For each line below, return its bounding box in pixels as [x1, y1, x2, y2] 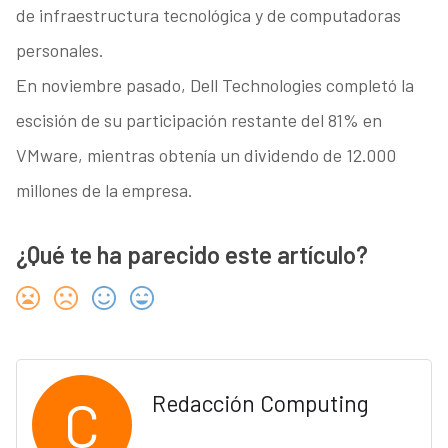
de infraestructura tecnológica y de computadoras [15, 4, 401, 27]
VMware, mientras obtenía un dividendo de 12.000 [15, 144, 396, 167]
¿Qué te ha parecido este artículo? [15, 240, 368, 270]
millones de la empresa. [15, 179, 193, 202]
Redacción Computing [151, 389, 369, 418]
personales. [15, 39, 104, 62]
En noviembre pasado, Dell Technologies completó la [15, 74, 414, 97]
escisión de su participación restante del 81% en [15, 109, 382, 132]
